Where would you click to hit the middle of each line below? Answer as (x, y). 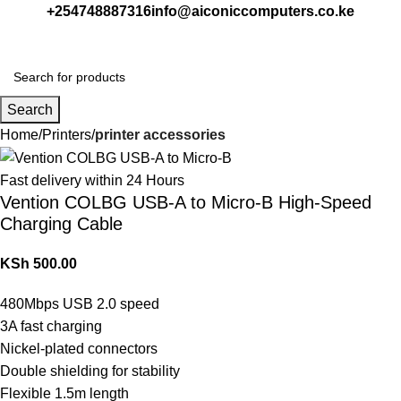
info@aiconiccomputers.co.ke (253, 11)
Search (30, 110)
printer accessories (160, 135)
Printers (67, 135)
